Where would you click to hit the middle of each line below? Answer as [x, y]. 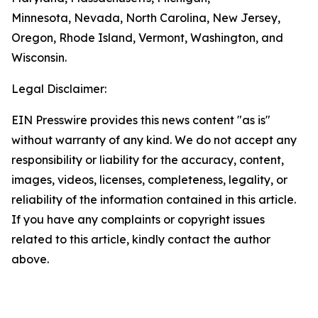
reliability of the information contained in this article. [154, 199]
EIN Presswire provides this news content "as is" [141, 120]
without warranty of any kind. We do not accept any [154, 140]
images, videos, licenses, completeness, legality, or [149, 180]
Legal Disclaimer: [59, 89]
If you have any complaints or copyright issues [138, 219]
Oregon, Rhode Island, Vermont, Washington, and [147, 38]
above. [30, 259]
